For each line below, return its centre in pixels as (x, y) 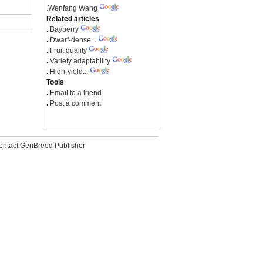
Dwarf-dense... (73, 40)
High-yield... (69, 72)
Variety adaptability (80, 61)
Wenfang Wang (73, 8)
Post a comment (75, 103)
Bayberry (64, 29)
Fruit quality (68, 50)
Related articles (73, 19)
